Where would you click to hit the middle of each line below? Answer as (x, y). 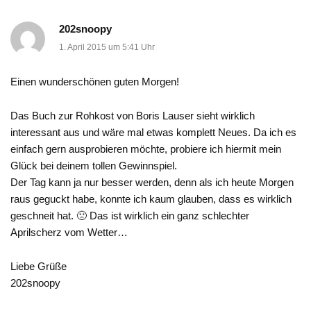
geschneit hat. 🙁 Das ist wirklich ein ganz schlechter (130, 216)
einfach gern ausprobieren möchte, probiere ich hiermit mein (146, 149)
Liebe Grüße (39, 267)
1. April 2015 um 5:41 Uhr (107, 48)
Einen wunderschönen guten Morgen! (95, 82)
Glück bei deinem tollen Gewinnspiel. (94, 166)
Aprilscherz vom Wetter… (69, 233)
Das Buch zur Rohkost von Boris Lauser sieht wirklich (133, 116)
